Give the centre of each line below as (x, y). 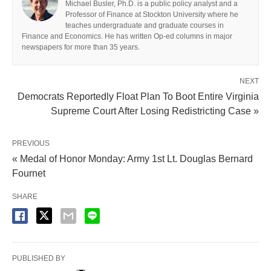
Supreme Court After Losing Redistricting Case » (155, 111)
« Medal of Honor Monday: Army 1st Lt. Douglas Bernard (132, 158)
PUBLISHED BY (39, 258)
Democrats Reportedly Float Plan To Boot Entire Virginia (138, 96)
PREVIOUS (31, 143)
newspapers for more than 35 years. (81, 47)
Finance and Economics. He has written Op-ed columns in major (127, 36)
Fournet (29, 173)
